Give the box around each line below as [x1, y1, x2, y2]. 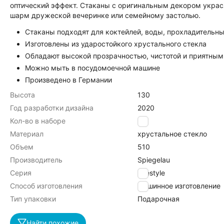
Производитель [10, 155, 62, 164]
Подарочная [137, 194, 180, 203]
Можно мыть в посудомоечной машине [25, 63, 160, 72]
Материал [10, 129, 43, 138]
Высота [10, 90, 35, 99]
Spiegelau [137, 155, 170, 164]
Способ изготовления [10, 181, 82, 190]
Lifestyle [137, 168, 165, 177]
